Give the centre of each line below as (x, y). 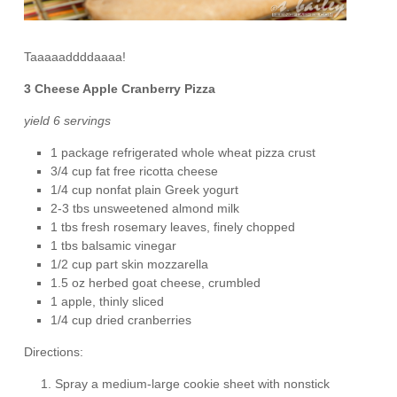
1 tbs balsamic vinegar (114, 245)
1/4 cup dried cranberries (121, 319)
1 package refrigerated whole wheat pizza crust (183, 152)
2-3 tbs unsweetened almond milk (145, 208)
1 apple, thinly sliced (108, 301)
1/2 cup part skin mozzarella (130, 264)
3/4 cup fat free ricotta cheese (135, 171)
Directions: (54, 351)
